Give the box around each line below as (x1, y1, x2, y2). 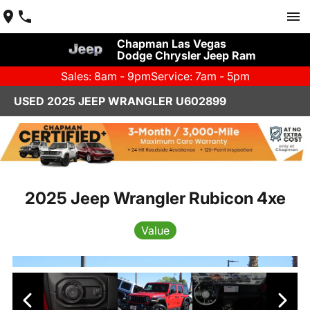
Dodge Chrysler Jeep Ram (116, 48, 256, 62)
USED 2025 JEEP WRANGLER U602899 (14, 94, 226, 108)
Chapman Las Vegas (116, 37, 226, 51)
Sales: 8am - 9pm (60, 69, 151, 83)
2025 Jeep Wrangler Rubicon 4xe (24, 188, 286, 208)
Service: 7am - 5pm (150, 69, 250, 83)
